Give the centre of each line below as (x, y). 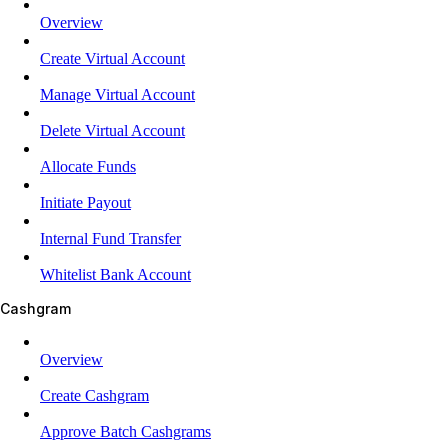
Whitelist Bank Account (115, 274)
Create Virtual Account (112, 58)
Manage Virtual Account (117, 94)
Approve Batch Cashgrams (125, 431)
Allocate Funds (88, 166)
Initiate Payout (85, 202)
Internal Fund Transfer (110, 238)
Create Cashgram (94, 395)
